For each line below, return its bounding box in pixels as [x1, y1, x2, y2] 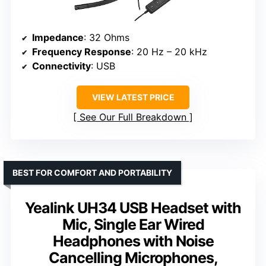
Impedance [32, 31, 84, 43]
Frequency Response [32, 45, 131, 58]
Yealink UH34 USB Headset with [25, 198, 241, 217]
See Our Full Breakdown [80, 110, 186, 123]
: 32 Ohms [84, 31, 129, 43]
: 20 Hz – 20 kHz [131, 45, 207, 58]
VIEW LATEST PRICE [91, 91, 175, 102]
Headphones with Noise [52, 232, 214, 250]
